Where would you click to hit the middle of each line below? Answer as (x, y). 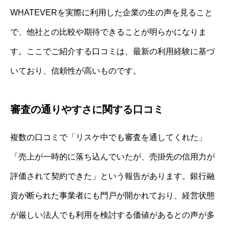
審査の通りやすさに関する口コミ (87, 109)
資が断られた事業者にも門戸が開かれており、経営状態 (112, 195)
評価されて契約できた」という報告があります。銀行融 (112, 176)
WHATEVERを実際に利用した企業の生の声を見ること (111, 12)
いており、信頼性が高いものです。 (76, 71)
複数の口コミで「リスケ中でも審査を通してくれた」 (108, 137)
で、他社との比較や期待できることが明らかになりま (108, 32)
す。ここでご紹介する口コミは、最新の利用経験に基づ (112, 51)
